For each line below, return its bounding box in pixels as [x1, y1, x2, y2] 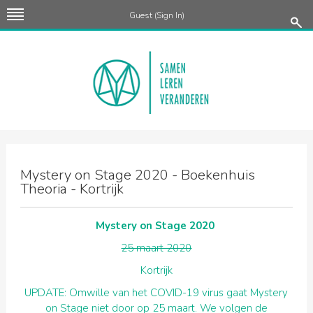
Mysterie [100, 105, 213, 146]
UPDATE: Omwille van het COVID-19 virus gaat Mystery [24, 286, 289, 300]
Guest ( [129, 10, 156, 21]
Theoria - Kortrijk [20, 180, 124, 198]
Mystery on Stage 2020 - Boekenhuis [20, 166, 255, 184]
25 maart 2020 [121, 241, 192, 255]
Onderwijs [89, 156, 224, 196]
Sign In [156, 10, 182, 21]
